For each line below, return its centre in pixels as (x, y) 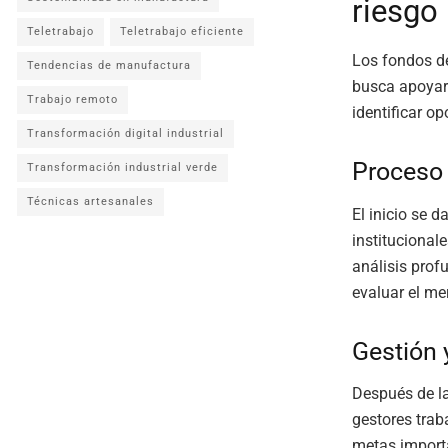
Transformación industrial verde (122, 167)
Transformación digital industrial (125, 133)
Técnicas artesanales (90, 201)
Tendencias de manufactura (109, 65)
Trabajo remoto (72, 99)
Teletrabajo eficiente (182, 31)
